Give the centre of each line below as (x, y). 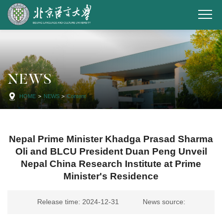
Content (77, 96)
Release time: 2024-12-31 (78, 202)
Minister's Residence (111, 176)
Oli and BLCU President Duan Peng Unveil (111, 151)
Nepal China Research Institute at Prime (111, 164)
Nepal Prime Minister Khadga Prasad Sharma (111, 139)
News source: (164, 202)
